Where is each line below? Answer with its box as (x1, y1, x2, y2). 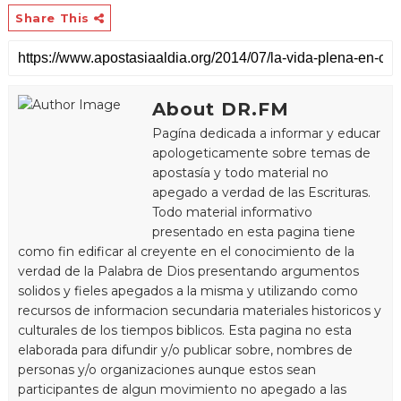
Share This (14, 10, 94, 25)
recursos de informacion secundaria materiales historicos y (17, 302, 381, 319)
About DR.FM (151, 98, 289, 120)
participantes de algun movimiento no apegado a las (17, 380, 346, 397)
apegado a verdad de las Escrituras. (151, 183, 371, 200)
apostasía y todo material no (151, 164, 328, 181)
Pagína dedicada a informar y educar (151, 124, 380, 141)
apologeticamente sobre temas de (151, 144, 371, 161)
